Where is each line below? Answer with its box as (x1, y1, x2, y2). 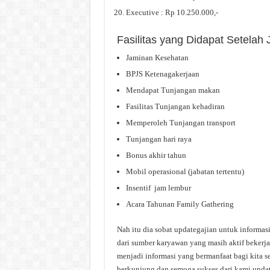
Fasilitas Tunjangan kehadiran (125, 102, 225, 111)
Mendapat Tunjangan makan (125, 86, 220, 95)
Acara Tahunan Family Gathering (125, 199, 234, 209)
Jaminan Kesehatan (125, 53, 189, 63)
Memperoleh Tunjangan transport (125, 118, 236, 128)
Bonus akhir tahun (125, 151, 186, 160)
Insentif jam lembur (125, 183, 191, 193)
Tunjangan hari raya (125, 134, 192, 144)
